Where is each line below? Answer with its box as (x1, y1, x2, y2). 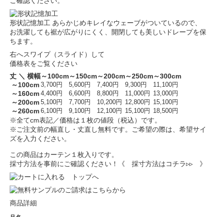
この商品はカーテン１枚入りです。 (10, 151, 118, 159)
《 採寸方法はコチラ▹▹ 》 (118, 160, 206, 168)
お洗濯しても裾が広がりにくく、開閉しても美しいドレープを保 (10, 28, 206, 36)
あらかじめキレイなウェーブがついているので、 (50, 19, 201, 27)
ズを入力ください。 (10, 135, 71, 143)
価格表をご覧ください (10, 60, 77, 68)
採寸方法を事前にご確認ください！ (10, 160, 118, 168)
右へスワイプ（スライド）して (10, 50, 105, 59)
